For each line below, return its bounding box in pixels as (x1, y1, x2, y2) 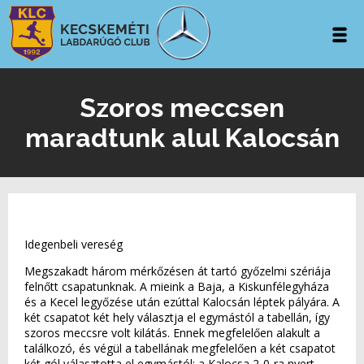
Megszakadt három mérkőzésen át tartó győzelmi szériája (24, 263, 331, 279)
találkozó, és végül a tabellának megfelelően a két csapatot (24, 340, 336, 356)
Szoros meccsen (80, 93, 284, 123)
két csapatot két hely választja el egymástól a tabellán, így (24, 310, 330, 325)
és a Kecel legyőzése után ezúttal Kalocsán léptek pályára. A (24, 294, 340, 310)
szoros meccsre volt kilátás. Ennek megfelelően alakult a (24, 325, 320, 340)
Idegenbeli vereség (24, 236, 123, 252)
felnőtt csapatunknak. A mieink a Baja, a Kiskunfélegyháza (24, 279, 329, 294)
